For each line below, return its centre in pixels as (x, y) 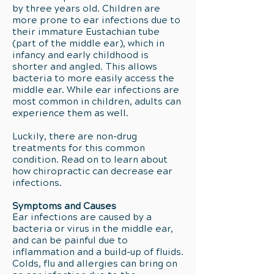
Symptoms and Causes (64, 206)
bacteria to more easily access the (93, 78)
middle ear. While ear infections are (96, 90)
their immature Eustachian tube (86, 32)
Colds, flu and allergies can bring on (95, 264)
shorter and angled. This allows (85, 67)
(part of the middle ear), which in (88, 43)
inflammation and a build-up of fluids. (98, 252)
